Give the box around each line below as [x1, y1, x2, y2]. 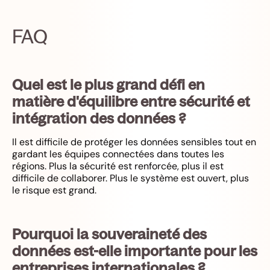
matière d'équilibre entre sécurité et [12, 92, 250, 110]
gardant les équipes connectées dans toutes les [12, 147, 224, 160]
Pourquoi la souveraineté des [12, 224, 207, 243]
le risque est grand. [12, 183, 96, 196]
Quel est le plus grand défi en [12, 75, 205, 93]
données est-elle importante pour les [12, 241, 257, 260]
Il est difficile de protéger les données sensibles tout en [12, 135, 256, 148]
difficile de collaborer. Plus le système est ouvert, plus [12, 171, 249, 184]
